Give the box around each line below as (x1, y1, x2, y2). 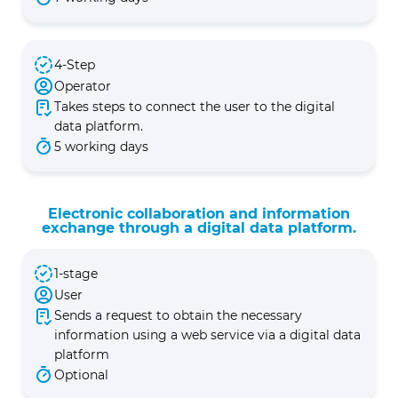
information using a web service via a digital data (54, 327, 361, 343)
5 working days (54, 139, 148, 155)
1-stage (54, 266, 98, 282)
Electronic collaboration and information (48, 205, 350, 222)
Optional (54, 367, 108, 383)
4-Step (54, 57, 95, 73)
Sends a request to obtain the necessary (54, 307, 302, 323)
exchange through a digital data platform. (42, 219, 356, 236)
